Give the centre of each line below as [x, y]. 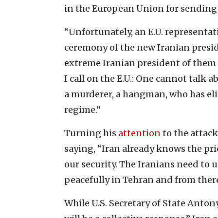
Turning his [91, 133]
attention [139, 133]
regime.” [82, 109]
